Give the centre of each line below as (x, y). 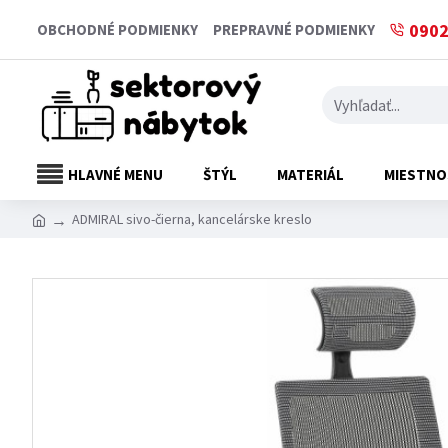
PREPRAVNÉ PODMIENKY (294, 29)
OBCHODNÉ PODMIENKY (117, 29)
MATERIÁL (310, 174)
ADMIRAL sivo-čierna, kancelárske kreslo (192, 218)
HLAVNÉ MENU (115, 174)
